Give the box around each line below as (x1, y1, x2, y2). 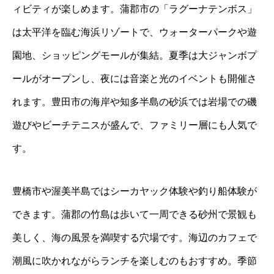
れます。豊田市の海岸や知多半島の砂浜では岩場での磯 (12, 96, 257, 107)
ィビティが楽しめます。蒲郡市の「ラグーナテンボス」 (12, 3, 257, 14)
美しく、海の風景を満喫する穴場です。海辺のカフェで (12, 232, 257, 243)
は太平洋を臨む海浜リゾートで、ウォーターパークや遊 (12, 26, 257, 37)
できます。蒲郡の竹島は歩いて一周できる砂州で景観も (12, 209, 257, 220)
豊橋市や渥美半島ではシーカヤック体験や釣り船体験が (12, 185, 257, 196)
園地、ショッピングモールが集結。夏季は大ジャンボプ (12, 50, 257, 61)
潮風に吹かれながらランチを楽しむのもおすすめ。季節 (12, 255, 257, 266)
